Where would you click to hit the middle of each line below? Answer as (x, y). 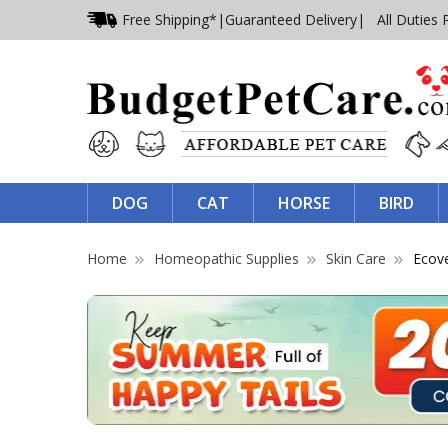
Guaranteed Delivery (291, 19)
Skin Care (356, 258)
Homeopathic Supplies (226, 258)
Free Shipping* (169, 19)
